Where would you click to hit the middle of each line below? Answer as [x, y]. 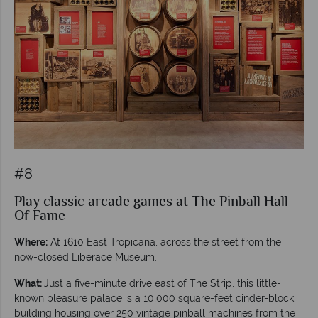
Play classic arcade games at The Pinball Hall [151, 202]
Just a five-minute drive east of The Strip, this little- [163, 283]
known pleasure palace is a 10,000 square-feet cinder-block [154, 298]
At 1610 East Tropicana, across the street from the [164, 242]
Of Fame [40, 216]
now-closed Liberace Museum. [86, 257]
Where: [31, 242]
